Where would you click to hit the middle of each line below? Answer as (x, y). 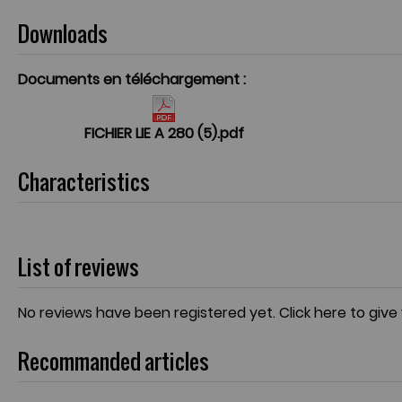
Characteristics (84, 182)
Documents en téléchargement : (132, 79)
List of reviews (79, 267)
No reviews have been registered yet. (149, 313)
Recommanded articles (114, 361)
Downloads (63, 34)
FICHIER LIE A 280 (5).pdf (164, 133)
